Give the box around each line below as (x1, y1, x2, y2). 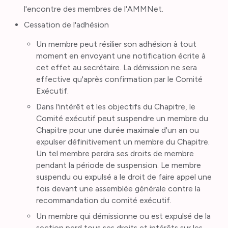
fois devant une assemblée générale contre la (36, 184, 201, 194)
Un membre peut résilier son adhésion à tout (36, 39, 196, 49)
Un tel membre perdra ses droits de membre (36, 149, 194, 159)
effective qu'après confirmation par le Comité (36, 74, 203, 84)
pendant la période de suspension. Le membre (36, 160, 201, 170)
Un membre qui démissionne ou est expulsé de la (36, 211, 211, 221)
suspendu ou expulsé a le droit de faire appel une (36, 172, 212, 182)
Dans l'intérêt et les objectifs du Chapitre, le (36, 102, 195, 112)
